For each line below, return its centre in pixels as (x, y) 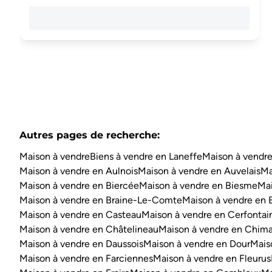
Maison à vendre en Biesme (198, 186)
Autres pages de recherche (88, 135)
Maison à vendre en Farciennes (86, 259)
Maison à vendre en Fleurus (212, 259)
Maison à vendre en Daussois (81, 244)
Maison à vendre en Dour (197, 244)
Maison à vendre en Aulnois (79, 171)
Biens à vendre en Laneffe (146, 157)
